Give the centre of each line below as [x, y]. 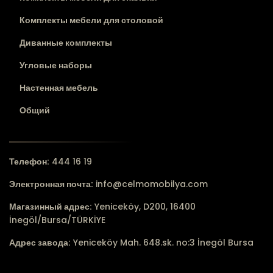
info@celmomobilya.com [152, 184]
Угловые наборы [56, 65]
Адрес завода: [40, 242]
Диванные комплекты [66, 42]
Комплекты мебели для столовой [91, 20]
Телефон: [29, 161]
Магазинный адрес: [51, 206]
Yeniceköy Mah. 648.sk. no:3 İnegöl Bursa [162, 242]
